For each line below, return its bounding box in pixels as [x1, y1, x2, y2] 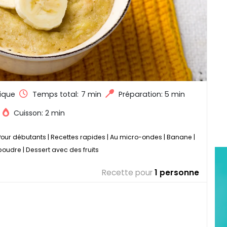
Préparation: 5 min [119, 89, 185, 99]
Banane [167, 132, 192, 141]
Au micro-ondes [110, 132, 162, 141]
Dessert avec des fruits [26, 145, 99, 154]
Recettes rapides [51, 132, 105, 141]
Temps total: [32, 89, 79, 99]
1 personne [155, 167, 199, 178]
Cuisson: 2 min [13, 107, 65, 118]
